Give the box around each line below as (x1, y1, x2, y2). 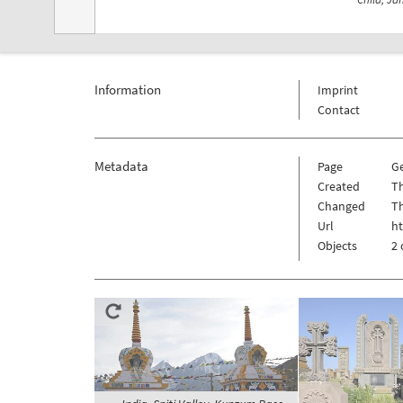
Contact (317, 102, 360, 119)
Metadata (94, 157, 148, 175)
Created (317, 178, 360, 195)
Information (94, 81, 161, 99)
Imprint (317, 82, 358, 99)
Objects (317, 237, 357, 255)
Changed (317, 198, 365, 215)
